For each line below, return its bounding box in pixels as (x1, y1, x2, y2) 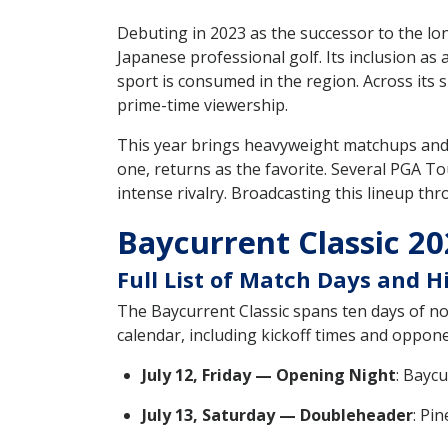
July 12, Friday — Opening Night (142, 363, 396, 386)
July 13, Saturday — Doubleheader (142, 403, 413, 426)
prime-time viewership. (117, 94, 288, 116)
